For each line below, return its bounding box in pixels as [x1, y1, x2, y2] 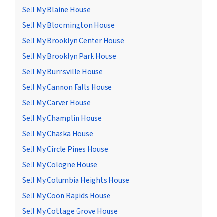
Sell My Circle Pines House [22, 144, 108, 155]
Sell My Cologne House [22, 159, 97, 170]
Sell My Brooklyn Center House [22, 35, 124, 46]
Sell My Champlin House [22, 113, 102, 124]
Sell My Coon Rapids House [22, 190, 110, 201]
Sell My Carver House [22, 97, 91, 108]
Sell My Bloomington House [22, 20, 115, 31]
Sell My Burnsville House [22, 66, 103, 77]
